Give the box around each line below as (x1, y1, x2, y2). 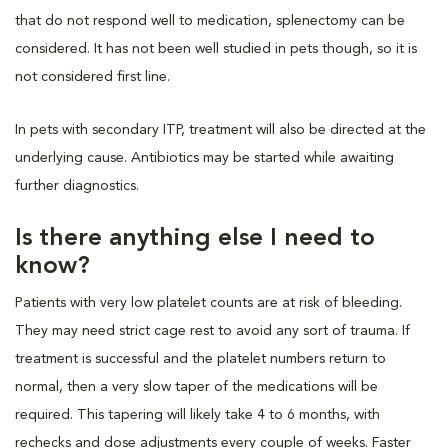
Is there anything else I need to (15, 226, 375, 251)
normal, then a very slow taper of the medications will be (15, 379, 378, 394)
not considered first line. (15, 69, 170, 84)
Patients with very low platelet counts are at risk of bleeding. (15, 295, 402, 310)
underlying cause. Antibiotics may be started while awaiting (15, 150, 394, 165)
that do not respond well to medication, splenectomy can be (15, 13, 405, 28)
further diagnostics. (15, 178, 143, 193)
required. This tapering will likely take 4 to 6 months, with (15, 407, 380, 422)
